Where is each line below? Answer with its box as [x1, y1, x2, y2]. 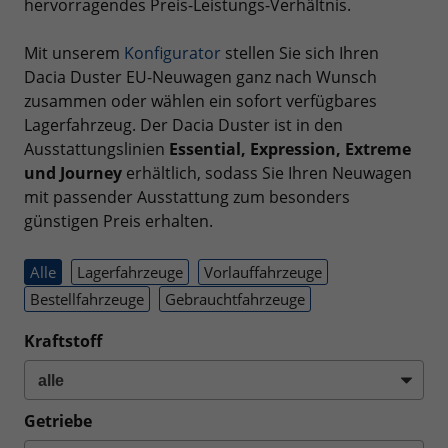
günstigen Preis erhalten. [24, 210, 213, 232]
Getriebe [24, 410, 92, 433]
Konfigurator [124, 42, 221, 64]
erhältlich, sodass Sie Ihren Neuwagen [122, 162, 412, 184]
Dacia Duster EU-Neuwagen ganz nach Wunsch [24, 66, 377, 88]
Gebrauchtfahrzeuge [165, 289, 305, 310]
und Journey [24, 162, 122, 184]
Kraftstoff [24, 330, 102, 353]
